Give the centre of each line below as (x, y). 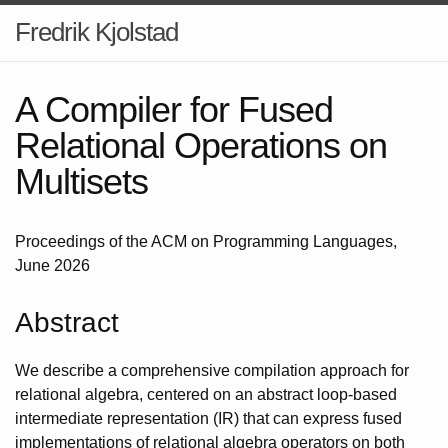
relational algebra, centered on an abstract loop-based (206, 394)
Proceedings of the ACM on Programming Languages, (206, 241)
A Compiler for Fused (174, 109)
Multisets (81, 181)
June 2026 (52, 265)
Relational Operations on (201, 145)
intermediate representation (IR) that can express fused (208, 418)
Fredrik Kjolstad (96, 32)
